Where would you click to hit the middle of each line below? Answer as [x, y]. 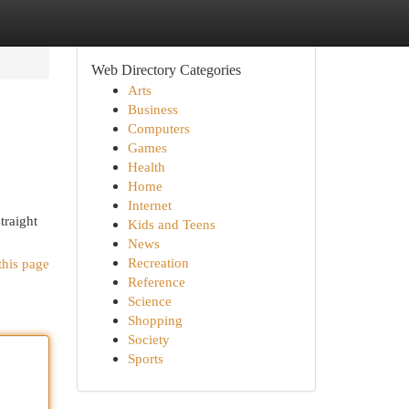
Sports [145, 358]
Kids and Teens [171, 224]
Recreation [158, 262]
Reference [156, 282]
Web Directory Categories [166, 70]
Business [152, 109]
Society [148, 339]
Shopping [155, 320]
